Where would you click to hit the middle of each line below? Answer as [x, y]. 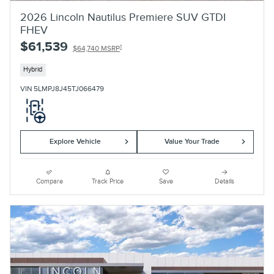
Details [225, 181]
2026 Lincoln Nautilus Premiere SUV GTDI [123, 18]
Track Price [108, 181]
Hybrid [33, 70]
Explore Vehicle [75, 142]
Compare [49, 181]
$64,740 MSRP [96, 49]
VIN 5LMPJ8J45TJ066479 [62, 89]
